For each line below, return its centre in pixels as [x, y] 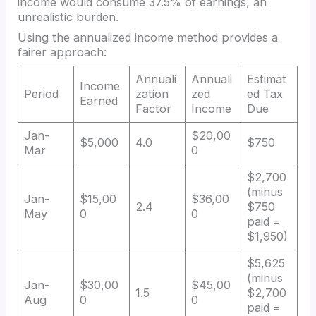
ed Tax [265, 94]
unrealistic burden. [68, 17]
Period [42, 94]
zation [152, 94]
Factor [154, 109]
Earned [99, 101]
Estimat [267, 79]
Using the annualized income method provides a [148, 37]
